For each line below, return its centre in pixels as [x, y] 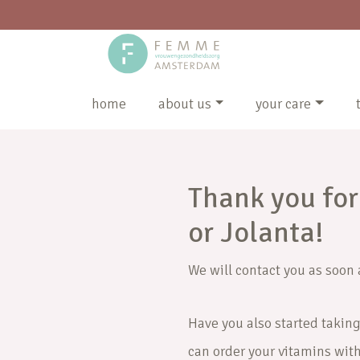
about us [185, 104]
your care [284, 104]
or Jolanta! [256, 233]
